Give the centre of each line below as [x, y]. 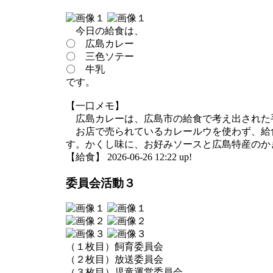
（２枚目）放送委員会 [115, 260]
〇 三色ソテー [100, 56]
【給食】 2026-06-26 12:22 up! [129, 157]
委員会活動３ [101, 183]
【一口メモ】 [95, 105]
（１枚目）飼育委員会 [115, 247]
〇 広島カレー [100, 43]
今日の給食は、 [105, 30]
